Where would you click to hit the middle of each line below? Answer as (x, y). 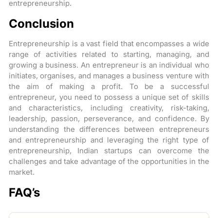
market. (22, 172)
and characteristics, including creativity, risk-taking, (109, 108)
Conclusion (42, 23)
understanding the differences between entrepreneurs (109, 129)
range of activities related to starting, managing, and (109, 54)
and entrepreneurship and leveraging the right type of (109, 140)
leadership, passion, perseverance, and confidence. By (109, 118)
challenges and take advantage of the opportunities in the (109, 161)
